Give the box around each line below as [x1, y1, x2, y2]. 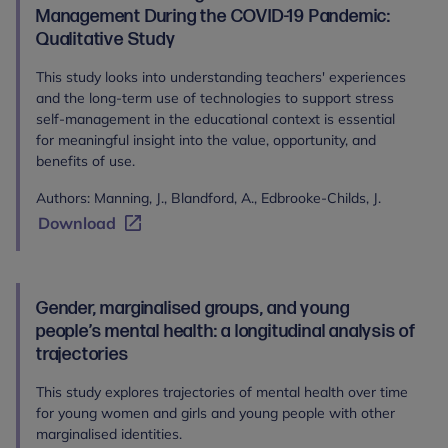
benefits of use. [36, 152, 135, 170]
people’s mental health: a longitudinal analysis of [36, 321, 416, 342]
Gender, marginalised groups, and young [36, 298, 350, 319]
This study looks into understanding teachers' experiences [36, 68, 406, 86]
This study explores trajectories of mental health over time [36, 383, 408, 401]
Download [38, 213, 116, 233]
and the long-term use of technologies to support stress [36, 89, 394, 107]
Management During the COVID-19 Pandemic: [36, 6, 391, 27]
